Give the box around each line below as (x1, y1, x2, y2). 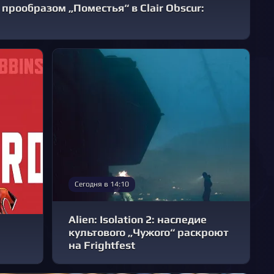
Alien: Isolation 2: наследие (68, 213, 207, 226)
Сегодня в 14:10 (75, 180, 130, 189)
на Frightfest (68, 239, 136, 252)
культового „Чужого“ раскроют (68, 226, 229, 239)
